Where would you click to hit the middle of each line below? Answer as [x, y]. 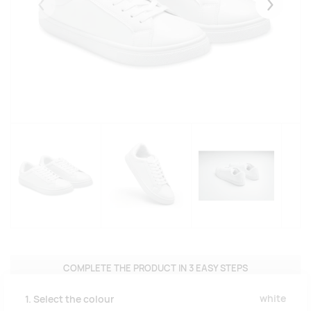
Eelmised [61, 11]
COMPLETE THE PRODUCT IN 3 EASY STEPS [155, 269]
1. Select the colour [69, 299]
